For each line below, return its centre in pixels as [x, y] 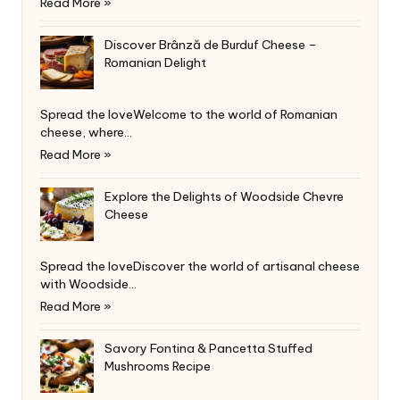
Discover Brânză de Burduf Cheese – [211, 44]
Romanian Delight [155, 62]
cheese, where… [86, 132]
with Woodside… [88, 283]
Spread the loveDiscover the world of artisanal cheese [200, 266]
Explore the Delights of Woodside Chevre [224, 196]
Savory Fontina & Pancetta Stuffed [208, 348]
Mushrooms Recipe [158, 366]
